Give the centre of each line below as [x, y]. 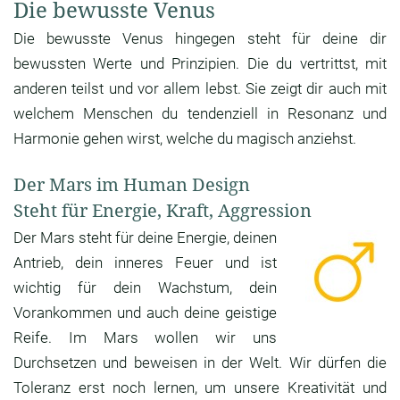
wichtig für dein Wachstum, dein [145, 288]
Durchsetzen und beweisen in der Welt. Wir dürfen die [200, 363]
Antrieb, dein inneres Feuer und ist [145, 263]
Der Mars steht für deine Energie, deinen [145, 238]
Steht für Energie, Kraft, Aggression [162, 211]
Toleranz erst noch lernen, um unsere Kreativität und [200, 388]
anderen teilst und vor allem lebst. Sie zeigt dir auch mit [200, 89]
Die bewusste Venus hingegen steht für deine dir [200, 39]
